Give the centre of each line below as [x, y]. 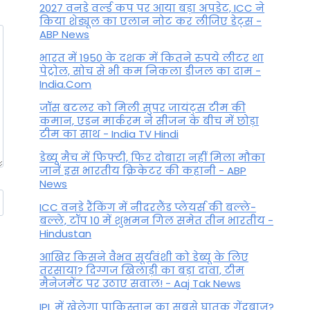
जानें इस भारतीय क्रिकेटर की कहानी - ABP [143, 170]
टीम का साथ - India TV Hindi [109, 134]
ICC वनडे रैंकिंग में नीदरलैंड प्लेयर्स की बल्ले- [148, 207]
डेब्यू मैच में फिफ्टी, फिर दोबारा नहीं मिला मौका [153, 157]
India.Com [66, 84]
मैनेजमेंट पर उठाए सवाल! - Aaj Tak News [140, 283]
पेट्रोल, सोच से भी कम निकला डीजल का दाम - [151, 71]
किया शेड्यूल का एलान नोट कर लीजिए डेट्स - [151, 21]
